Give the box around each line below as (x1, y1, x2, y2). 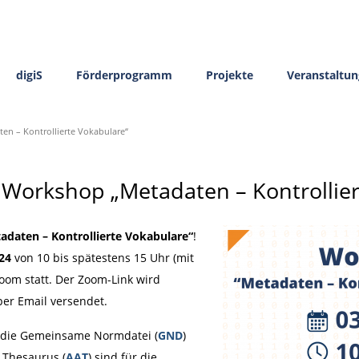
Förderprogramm (75, 67, 172, 83)
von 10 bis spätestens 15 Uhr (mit (10, 250, 194, 265)
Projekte (205, 67, 253, 83)
